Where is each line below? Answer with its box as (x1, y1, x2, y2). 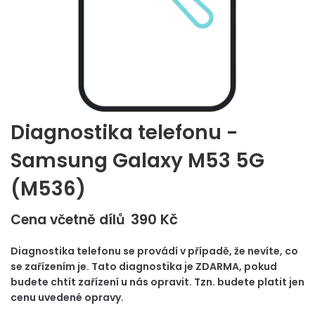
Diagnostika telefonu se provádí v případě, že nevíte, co (11, 244, 298, 258)
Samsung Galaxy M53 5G (11, 147, 264, 174)
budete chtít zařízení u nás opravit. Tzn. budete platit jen (11, 275, 304, 289)
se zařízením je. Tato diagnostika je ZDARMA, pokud (11, 259, 277, 274)
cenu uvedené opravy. (11, 290, 124, 304)
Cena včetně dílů (11, 210, 125, 229)
